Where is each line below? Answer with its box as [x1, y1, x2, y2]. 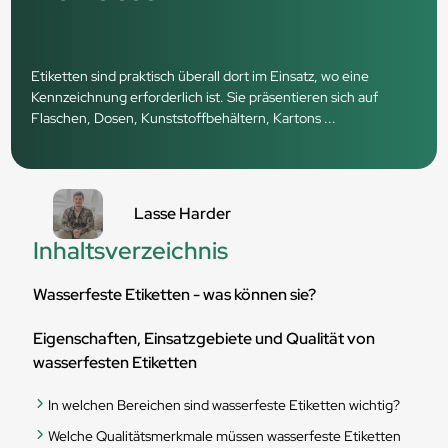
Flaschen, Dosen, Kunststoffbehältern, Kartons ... [30, 109, 336, 127]
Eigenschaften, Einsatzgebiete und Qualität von [33, 328, 375, 349]
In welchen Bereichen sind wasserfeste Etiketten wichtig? [48, 396, 400, 414]
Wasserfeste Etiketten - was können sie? [33, 284, 316, 305]
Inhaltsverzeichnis [33, 235, 228, 266]
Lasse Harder [133, 203, 231, 224]
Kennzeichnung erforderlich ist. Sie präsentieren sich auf [30, 88, 378, 106]
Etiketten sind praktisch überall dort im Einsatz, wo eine [30, 67, 369, 85]
